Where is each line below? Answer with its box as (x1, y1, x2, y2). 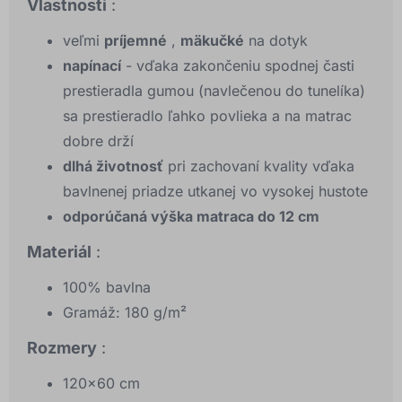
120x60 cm (63, 374, 140, 393)
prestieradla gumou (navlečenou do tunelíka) (63, 82, 365, 100)
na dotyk (244, 31, 308, 50)
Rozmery (27, 338, 97, 358)
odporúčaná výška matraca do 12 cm (63, 207, 319, 226)
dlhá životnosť (63, 157, 163, 176)
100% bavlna (63, 278, 151, 297)
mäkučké (180, 31, 244, 50)
